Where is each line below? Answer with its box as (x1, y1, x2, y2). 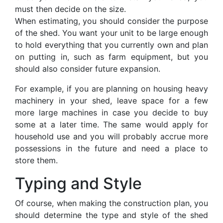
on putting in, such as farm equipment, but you (15, 51, 208, 62)
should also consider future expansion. (15, 63, 160, 74)
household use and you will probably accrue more (15, 131, 208, 141)
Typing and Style (15, 173, 142, 193)
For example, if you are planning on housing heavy (15, 83, 208, 94)
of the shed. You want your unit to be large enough (15, 27, 208, 38)
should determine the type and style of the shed (15, 210, 208, 220)
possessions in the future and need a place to (15, 143, 208, 153)
